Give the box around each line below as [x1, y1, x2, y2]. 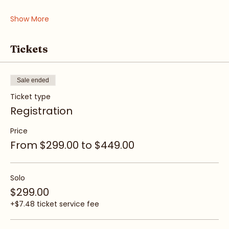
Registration [10, 124, 73, 139]
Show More [10, 34, 49, 45]
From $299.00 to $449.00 [10, 158, 134, 173]
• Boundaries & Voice [10, 7, 84, 18]
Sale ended [17, 97, 49, 105]
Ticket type [10, 112, 51, 123]
